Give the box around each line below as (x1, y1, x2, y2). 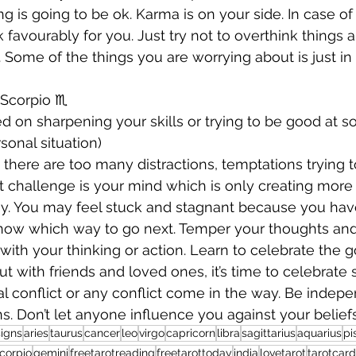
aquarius (297, 327, 342, 339)
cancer (84, 327, 120, 339)
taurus (50, 327, 83, 339)
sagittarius (242, 327, 296, 339)
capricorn (166, 327, 215, 339)
